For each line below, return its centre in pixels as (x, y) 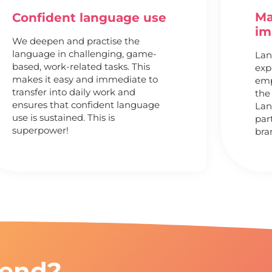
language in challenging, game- (84, 54)
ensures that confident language (86, 105)
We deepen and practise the (76, 41)
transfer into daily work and (73, 92)
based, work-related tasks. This (81, 67)
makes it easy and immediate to (85, 80)
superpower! (40, 131)
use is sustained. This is (63, 118)
